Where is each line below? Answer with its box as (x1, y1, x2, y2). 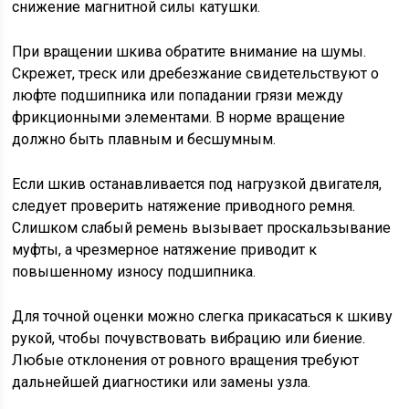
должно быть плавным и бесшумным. (12, 131, 277, 149)
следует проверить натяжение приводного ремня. (12, 197, 356, 215)
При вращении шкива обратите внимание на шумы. (12, 43, 367, 61)
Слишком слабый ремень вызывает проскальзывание (12, 219, 392, 237)
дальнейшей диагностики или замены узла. (12, 373, 311, 392)
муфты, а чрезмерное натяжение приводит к (12, 241, 318, 259)
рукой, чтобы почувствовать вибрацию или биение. (12, 330, 366, 348)
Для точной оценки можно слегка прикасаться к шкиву (12, 308, 393, 326)
